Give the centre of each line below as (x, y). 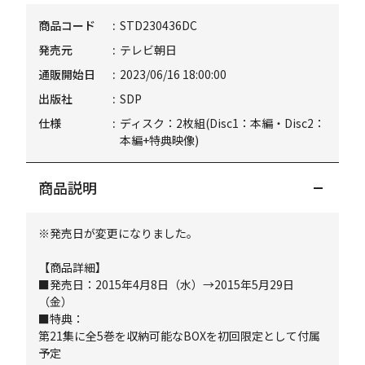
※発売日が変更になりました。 (119, 233)
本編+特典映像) (160, 140)
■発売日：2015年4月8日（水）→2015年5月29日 (167, 284)
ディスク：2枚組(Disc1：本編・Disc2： (223, 123)
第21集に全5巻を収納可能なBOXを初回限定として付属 (180, 336)
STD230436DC (159, 25)
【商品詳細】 (73, 267)
